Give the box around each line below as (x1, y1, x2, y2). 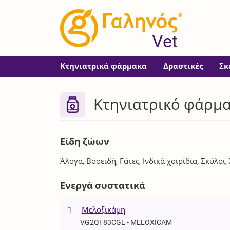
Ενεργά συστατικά (60, 180, 146, 191)
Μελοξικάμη (81, 205, 125, 215)
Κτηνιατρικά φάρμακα (60, 62, 147, 71)
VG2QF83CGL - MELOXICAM (80, 218, 172, 227)
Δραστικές (163, 62, 203, 71)
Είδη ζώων (60, 136, 110, 147)
